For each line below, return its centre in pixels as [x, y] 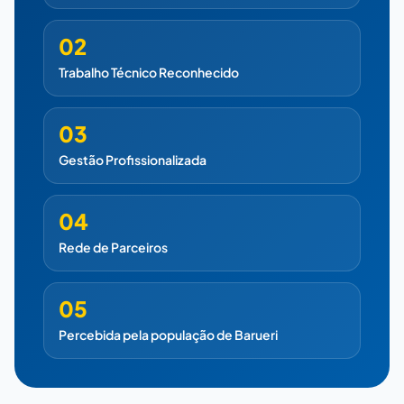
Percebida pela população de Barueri [168, 334]
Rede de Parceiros [113, 247]
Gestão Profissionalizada [133, 159]
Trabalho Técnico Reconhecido [149, 72]
